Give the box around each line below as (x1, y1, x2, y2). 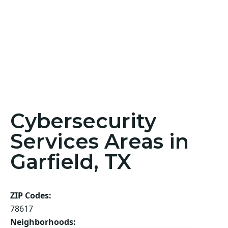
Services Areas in (10, 129, 189, 154)
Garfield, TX (10, 149, 131, 175)
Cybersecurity (10, 108, 156, 134)
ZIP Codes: (10, 190, 51, 202)
